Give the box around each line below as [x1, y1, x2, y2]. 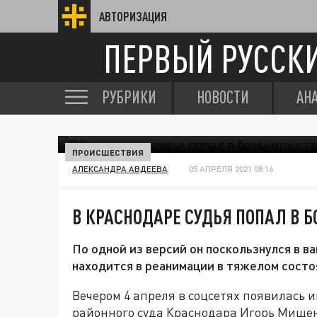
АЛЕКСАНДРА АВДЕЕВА [72, 163, 168, 174]
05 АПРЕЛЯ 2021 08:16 [189, 163, 273, 174]
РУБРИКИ [102, 87, 156, 107]
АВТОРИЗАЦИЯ [99, 9, 167, 23]
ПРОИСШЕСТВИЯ [72, 147, 144, 157]
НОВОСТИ [197, 87, 249, 107]
